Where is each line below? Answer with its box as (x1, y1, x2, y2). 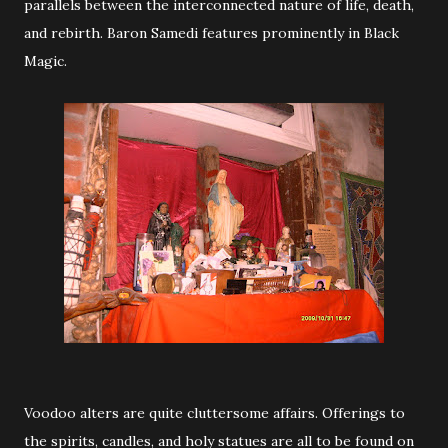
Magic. (24, 52, 67, 70)
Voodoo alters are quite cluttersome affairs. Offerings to (24, 404, 405, 422)
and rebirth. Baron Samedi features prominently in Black (24, 24, 399, 42)
